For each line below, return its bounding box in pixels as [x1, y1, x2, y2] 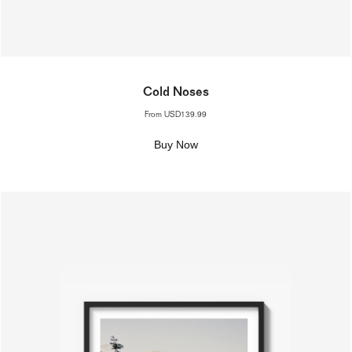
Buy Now [153, 138, 198, 151]
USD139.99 [164, 112, 207, 119]
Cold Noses [142, 87, 209, 100]
